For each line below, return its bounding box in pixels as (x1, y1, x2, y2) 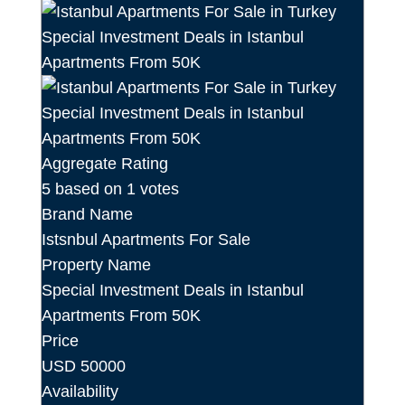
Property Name (42, 256, 152, 275)
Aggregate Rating (42, 155, 169, 174)
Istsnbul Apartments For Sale (42, 231, 251, 250)
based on (51, 180, 127, 199)
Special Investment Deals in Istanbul (42, 281, 305, 300)
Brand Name (42, 205, 134, 224)
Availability (42, 382, 119, 401)
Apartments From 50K (42, 306, 202, 325)
